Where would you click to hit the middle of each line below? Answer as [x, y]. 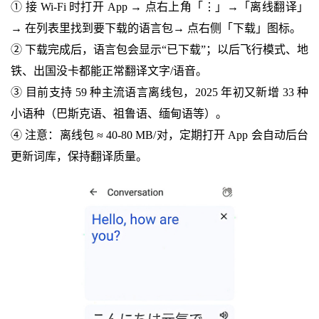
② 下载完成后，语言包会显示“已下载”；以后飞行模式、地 [159, 49]
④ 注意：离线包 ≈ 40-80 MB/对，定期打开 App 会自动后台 [159, 135]
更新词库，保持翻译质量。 [79, 156]
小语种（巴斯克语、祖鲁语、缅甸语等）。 [119, 113]
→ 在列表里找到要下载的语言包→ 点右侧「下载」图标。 [156, 28]
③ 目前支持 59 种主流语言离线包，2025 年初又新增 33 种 [159, 92]
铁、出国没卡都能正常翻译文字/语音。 [109, 70]
